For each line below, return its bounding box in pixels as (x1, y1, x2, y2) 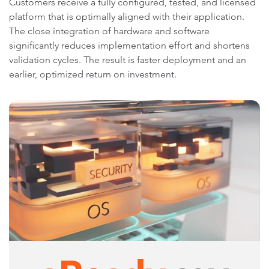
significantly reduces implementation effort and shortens (9, 39, 250, 51)
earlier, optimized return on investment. (9, 68, 177, 80)
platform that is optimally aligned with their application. (9, 10, 244, 22)
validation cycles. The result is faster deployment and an (9, 53, 246, 65)
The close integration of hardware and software (9, 25, 210, 37)
